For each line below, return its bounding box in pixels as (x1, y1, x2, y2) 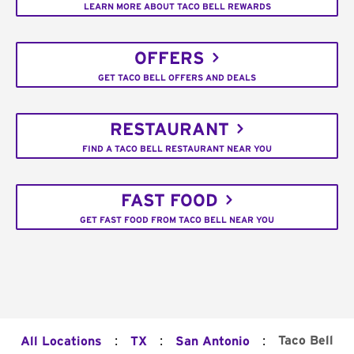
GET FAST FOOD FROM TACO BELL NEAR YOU (80, 215, 274, 224)
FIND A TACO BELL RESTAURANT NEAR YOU (82, 144, 272, 153)
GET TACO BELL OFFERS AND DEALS (98, 73, 256, 82)
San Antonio (175, 335, 250, 348)
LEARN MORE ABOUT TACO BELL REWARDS (83, 2, 271, 11)
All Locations (21, 335, 102, 348)
